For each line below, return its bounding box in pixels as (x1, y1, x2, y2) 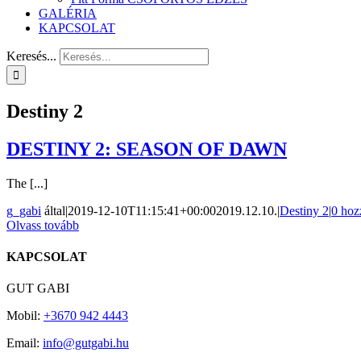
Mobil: (6, 309, 44, 323)
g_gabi (6, 203, 41, 218)
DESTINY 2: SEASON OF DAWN (6, 138, 287, 160)
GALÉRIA (39, 6, 97, 20)
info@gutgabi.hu (43, 336, 129, 351)
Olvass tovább (6, 218, 79, 232)
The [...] (6, 176, 48, 190)
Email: (6, 336, 43, 351)
